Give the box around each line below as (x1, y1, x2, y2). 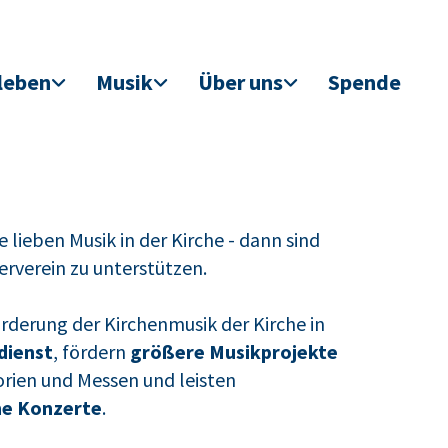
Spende (327, 68, 401, 96)
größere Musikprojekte (129, 339, 338, 364)
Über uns (197, 68, 283, 96)
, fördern (52, 339, 130, 364)
